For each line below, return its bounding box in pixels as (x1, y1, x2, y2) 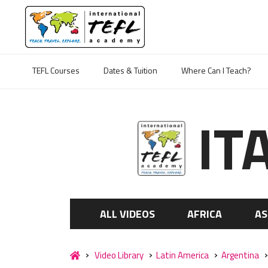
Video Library (95, 248, 144, 262)
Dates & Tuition (103, 64, 157, 77)
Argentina (221, 248, 259, 262)
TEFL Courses (32, 64, 80, 77)
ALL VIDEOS (100, 206, 156, 222)
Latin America (156, 248, 209, 262)
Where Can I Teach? (181, 64, 251, 77)
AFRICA (187, 206, 223, 222)
